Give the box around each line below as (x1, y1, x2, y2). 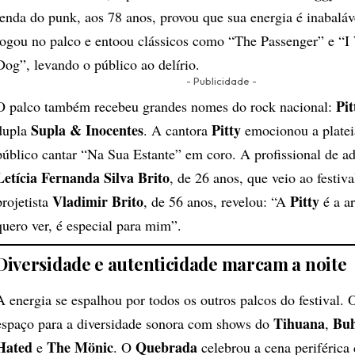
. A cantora (143, 120, 212, 139)
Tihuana (273, 312, 325, 334)
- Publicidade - (185, 74, 257, 87)
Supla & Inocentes (31, 119, 143, 140)
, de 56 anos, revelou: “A (143, 191, 290, 211)
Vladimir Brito (52, 190, 143, 212)
